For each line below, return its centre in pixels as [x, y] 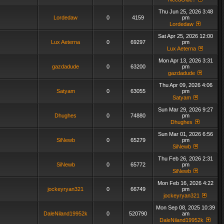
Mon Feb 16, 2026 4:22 [185, 183]
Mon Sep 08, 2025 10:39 [185, 207]
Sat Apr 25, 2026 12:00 [185, 36]
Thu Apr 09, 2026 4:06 [185, 85]
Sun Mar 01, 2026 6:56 [185, 134]
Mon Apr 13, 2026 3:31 [185, 60]
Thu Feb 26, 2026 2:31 [185, 158]
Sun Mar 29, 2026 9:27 [185, 109]
